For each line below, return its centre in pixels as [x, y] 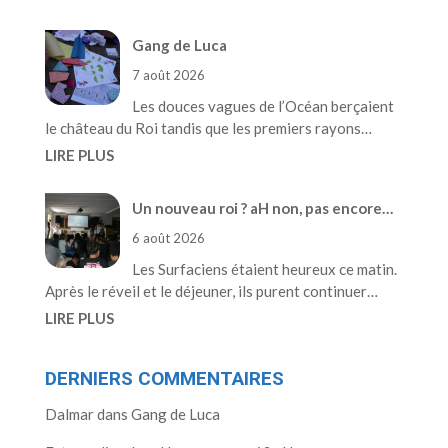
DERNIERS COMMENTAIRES [164, 378]
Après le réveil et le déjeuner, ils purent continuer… [211, 291]
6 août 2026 [168, 238]
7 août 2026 [168, 74]
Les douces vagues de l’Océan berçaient [262, 105]
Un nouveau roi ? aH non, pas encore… [262, 208]
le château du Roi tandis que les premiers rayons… [208, 127]
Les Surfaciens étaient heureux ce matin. [264, 269]
